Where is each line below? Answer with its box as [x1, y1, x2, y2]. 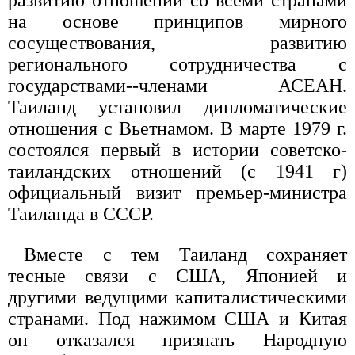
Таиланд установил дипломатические [8, 96, 347, 117]
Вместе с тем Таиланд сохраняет [24, 243, 347, 265]
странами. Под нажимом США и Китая [8, 307, 347, 329]
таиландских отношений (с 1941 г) [8, 160, 347, 181]
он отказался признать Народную [8, 329, 347, 350]
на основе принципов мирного [8, 10, 347, 32]
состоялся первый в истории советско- [8, 139, 347, 160]
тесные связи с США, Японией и [8, 265, 347, 286]
